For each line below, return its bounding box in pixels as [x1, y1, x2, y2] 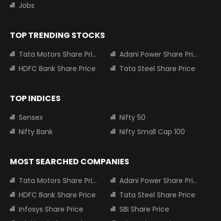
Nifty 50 [119, 112, 146, 123]
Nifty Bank [19, 127, 53, 137]
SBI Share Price [119, 204, 169, 215]
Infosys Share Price [19, 204, 83, 215]
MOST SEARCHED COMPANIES [10, 156, 129, 168]
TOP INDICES [10, 93, 61, 105]
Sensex [19, 112, 43, 123]
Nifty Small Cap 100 [119, 127, 185, 137]
